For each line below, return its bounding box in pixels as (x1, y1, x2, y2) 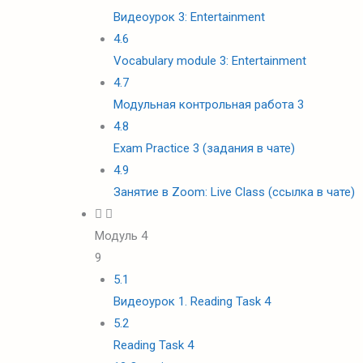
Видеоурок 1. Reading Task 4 (113, 294, 271, 309)
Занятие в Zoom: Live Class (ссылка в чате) (113, 185, 355, 199)
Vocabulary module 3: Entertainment (113, 53, 306, 68)
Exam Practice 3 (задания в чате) (113, 141, 295, 156)
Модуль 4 (95, 228, 147, 243)
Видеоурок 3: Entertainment (113, 10, 265, 24)
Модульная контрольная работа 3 (113, 97, 304, 112)
